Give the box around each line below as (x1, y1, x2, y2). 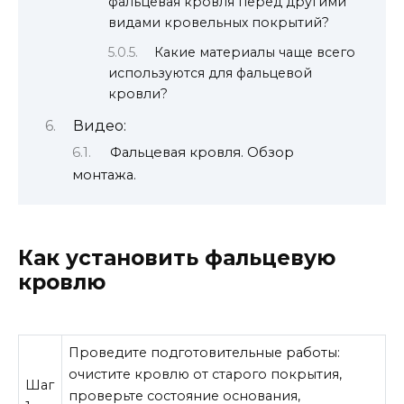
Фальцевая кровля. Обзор (109, 144, 294, 161)
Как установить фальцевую (18, 244, 335, 271)
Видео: (72, 116, 126, 134)
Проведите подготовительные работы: (69, 344, 341, 362)
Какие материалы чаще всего (154, 44, 356, 61)
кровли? (108, 86, 168, 103)
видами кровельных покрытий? (108, 14, 329, 32)
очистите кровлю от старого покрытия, (69, 366, 343, 383)
